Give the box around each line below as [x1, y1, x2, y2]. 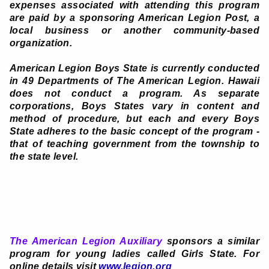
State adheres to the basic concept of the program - [10, 126, 259, 137]
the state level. [10, 151, 79, 162]
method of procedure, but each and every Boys [10, 113, 259, 124]
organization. [10, 38, 73, 49]
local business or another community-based [10, 25, 259, 36]
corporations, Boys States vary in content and [10, 101, 259, 112]
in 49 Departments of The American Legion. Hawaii [10, 76, 259, 86]
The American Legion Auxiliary [10, 236, 162, 247]
